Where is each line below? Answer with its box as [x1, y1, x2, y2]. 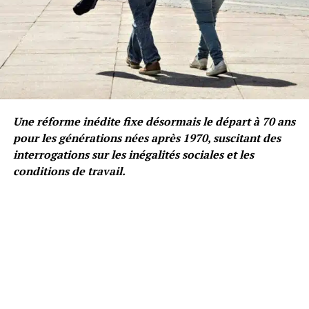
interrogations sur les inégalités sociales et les [12, 147, 254, 163]
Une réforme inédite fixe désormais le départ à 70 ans [12, 114, 295, 130]
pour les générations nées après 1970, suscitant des [12, 130, 281, 146]
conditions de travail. [12, 163, 126, 179]
